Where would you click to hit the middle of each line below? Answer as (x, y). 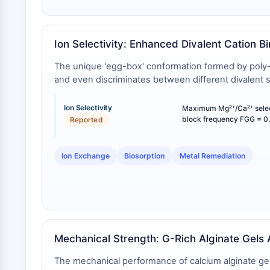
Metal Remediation (213, 156)
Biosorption (145, 156)
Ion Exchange (86, 156)
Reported (86, 120)
